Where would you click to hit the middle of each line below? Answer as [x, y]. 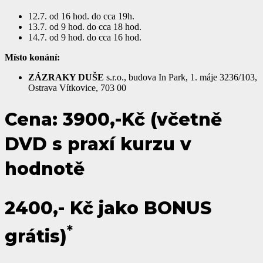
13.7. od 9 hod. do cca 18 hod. [85, 26]
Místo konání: [32, 57]
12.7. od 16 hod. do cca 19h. [81, 16]
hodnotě [45, 169]
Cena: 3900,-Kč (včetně [113, 120]
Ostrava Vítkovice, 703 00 [77, 87]
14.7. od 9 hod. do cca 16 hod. [85, 37]
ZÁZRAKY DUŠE [66, 77]
